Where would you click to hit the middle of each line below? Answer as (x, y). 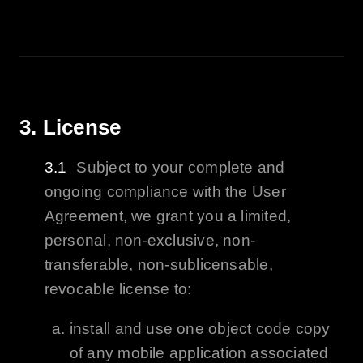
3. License (70, 127)
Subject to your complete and (181, 167)
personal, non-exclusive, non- (150, 240)
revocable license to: (118, 288)
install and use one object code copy (200, 328)
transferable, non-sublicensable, (158, 264)
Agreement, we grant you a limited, (168, 216)
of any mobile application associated (199, 352)
